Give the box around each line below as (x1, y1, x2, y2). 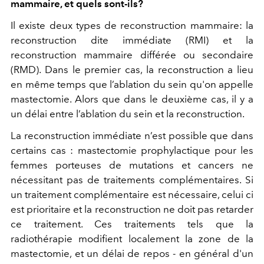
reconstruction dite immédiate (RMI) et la (11, 34, 253, 46)
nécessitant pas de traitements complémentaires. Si (11, 173, 253, 186)
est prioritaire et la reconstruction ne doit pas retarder (11, 203, 253, 215)
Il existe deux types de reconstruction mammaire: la (11, 19, 253, 31)
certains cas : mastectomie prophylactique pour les (11, 144, 253, 156)
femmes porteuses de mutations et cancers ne (11, 159, 253, 171)
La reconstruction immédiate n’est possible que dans (11, 129, 253, 141)
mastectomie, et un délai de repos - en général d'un (11, 247, 253, 259)
